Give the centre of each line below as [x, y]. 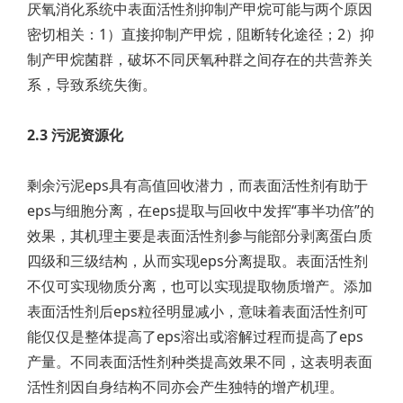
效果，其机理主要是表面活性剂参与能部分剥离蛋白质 [200, 236]
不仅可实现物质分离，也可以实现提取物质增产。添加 [200, 286]
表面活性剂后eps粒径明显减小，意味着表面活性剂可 [197, 311]
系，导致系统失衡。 [92, 85]
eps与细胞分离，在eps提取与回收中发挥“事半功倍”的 [201, 210]
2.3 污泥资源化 [75, 135]
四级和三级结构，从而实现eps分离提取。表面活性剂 [197, 261]
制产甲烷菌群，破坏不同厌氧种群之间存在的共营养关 [200, 59]
